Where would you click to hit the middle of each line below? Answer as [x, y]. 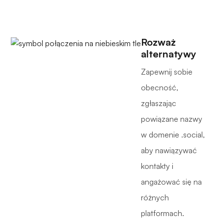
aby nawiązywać [169, 151]
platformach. [163, 213]
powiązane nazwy [172, 119]
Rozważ [158, 42]
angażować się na [171, 182]
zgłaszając [159, 103]
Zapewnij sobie [167, 72]
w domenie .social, [173, 135]
